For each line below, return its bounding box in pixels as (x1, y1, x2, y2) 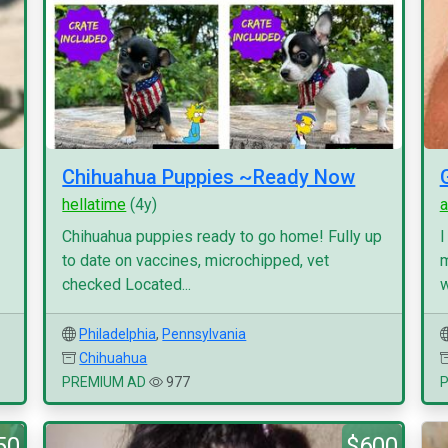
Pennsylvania (162, 326, 247, 342)
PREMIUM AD (62, 374, 147, 390)
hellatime (62, 195, 127, 214)
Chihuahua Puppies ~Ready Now (62, 165, 356, 189)
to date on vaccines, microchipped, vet (62, 251, 330, 270)
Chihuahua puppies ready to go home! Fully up (62, 227, 383, 246)
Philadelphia (79, 326, 157, 342)
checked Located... (62, 275, 192, 294)
